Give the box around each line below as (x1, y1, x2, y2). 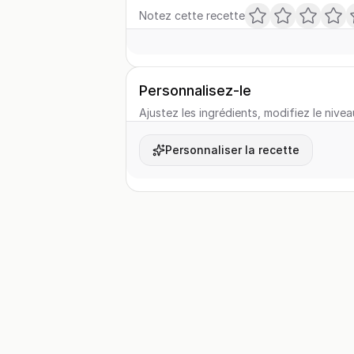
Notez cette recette (139, 9, 245, 22)
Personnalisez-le (139, 82, 251, 99)
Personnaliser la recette (165, 143, 299, 156)
